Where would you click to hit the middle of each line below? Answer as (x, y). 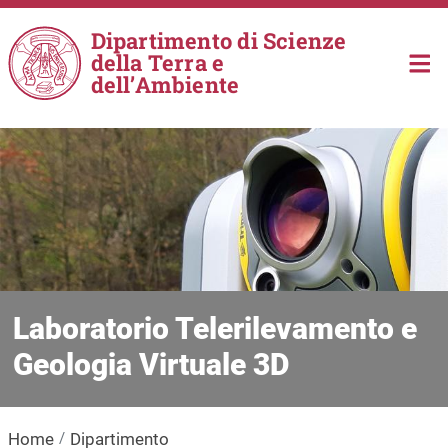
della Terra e (157, 62)
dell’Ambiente (165, 84)
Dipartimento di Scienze (218, 40)
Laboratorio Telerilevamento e (214, 328)
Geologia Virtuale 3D (150, 364)
